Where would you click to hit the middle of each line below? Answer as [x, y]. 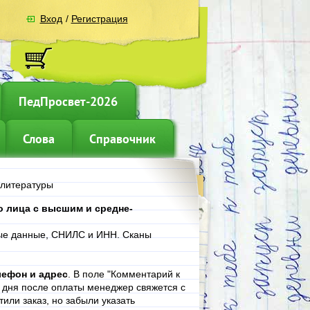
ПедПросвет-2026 [68, 101]
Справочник [122, 139]
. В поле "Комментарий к [124, 274]
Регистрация [99, 19]
